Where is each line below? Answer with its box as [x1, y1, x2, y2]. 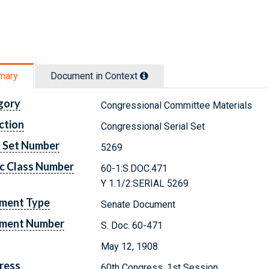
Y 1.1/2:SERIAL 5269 [101, 177, 189, 189]
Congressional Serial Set [101, 120, 205, 132]
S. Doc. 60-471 [101, 219, 163, 231]
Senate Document [101, 198, 176, 210]
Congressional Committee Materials [101, 99, 253, 111]
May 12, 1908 [101, 240, 159, 252]
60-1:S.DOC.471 [101, 162, 168, 174]
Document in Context [50, 70, 140, 82]
